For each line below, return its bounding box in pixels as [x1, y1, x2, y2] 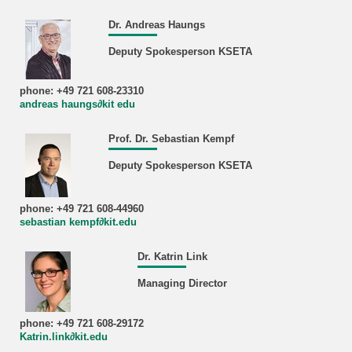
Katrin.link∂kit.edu [19, 331, 108, 343]
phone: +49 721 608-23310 [19, 85, 144, 97]
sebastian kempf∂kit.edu [19, 216, 137, 228]
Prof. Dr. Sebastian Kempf [108, 133, 234, 145]
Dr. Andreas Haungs [108, 19, 205, 31]
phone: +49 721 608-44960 [19, 203, 144, 214]
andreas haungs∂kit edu [19, 98, 135, 110]
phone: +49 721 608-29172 [19, 317, 144, 329]
